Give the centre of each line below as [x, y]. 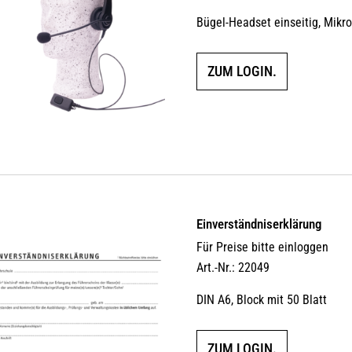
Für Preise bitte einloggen [263, 247]
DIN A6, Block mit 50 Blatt [262, 300]
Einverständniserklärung [259, 224]
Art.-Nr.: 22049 [233, 268]
